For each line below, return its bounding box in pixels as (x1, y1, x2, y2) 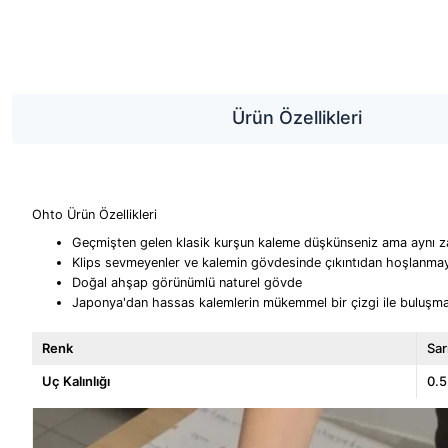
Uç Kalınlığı (42, 373, 110, 390)
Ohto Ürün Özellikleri (32, 206, 157, 222)
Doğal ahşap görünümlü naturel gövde (72, 274, 302, 290)
